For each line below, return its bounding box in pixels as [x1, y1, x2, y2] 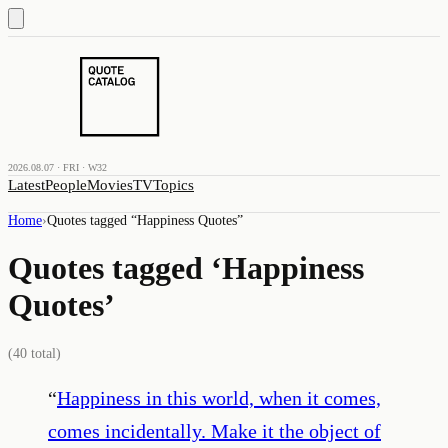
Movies [87, 177, 133, 193]
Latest [8, 177, 45, 193]
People [45, 177, 87, 193]
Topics [153, 177, 194, 193]
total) [27, 345, 61, 361]
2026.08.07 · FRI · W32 [8, 162, 107, 173]
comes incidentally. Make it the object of [48, 419, 381, 442]
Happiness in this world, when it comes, [57, 386, 381, 409]
